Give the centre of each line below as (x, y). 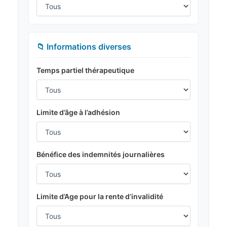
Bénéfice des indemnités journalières (101, 155)
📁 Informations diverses (84, 47)
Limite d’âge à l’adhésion (78, 112)
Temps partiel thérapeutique (85, 70)
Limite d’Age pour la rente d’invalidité (100, 197)
